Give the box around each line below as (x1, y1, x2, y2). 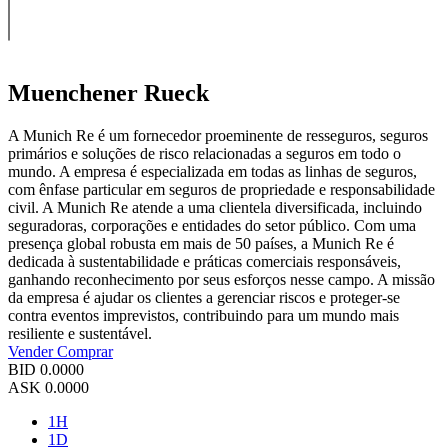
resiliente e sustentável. (8, 324, 152, 342)
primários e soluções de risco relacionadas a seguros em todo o (8, 144, 401, 162)
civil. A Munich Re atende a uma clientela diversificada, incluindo (8, 198, 422, 216)
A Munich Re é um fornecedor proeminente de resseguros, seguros (8, 126, 428, 144)
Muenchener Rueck (8, 79, 209, 106)
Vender (8, 342, 57, 360)
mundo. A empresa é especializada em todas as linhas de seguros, (8, 162, 417, 180)
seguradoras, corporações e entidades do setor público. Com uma (8, 216, 416, 234)
